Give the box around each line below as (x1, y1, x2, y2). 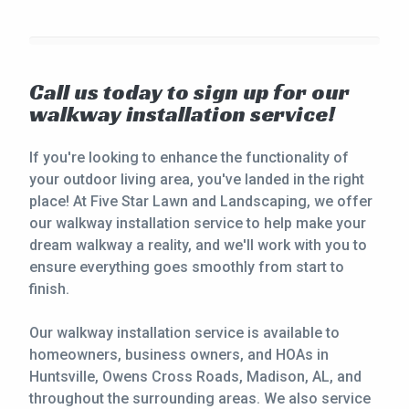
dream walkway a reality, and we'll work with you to (29, 236, 367, 255)
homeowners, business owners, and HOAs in (29, 346, 329, 364)
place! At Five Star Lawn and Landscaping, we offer (29, 193, 372, 211)
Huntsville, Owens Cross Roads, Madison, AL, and (29, 368, 362, 386)
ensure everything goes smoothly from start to (29, 258, 344, 277)
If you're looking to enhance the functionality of (29, 149, 349, 167)
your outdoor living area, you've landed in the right (29, 171, 364, 189)
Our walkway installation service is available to (29, 324, 340, 342)
